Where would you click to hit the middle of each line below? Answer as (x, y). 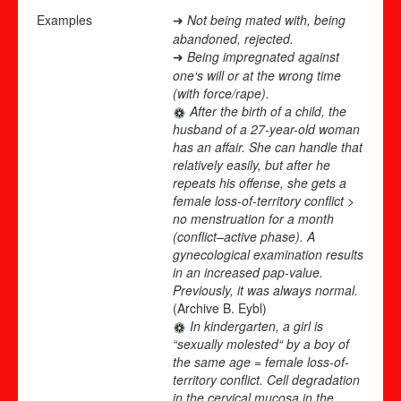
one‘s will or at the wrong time (257, 75)
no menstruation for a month (253, 218)
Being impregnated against (263, 56)
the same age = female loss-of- (261, 361)
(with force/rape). (221, 93)
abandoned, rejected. (233, 38)
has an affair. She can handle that (268, 146)
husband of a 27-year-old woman (266, 128)
